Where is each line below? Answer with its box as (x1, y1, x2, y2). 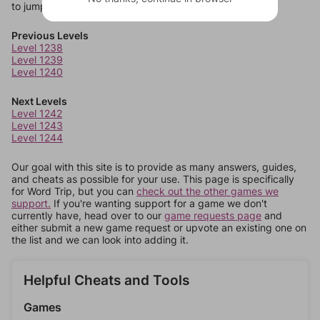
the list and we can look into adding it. (11, 234, 189, 246)
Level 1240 (11, 66, 63, 78)
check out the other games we (136, 185, 279, 197)
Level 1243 (11, 119, 63, 131)
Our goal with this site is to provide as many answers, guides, (11, 161, 296, 173)
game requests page (164, 209, 261, 221)
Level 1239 (11, 54, 63, 66)
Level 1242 (11, 107, 62, 119)
